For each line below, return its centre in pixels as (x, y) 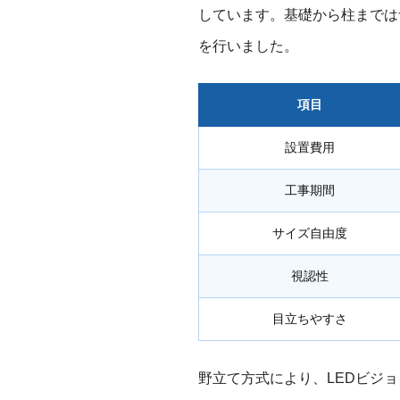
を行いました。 (248, 46)
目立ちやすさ (310, 319)
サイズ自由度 (310, 233)
